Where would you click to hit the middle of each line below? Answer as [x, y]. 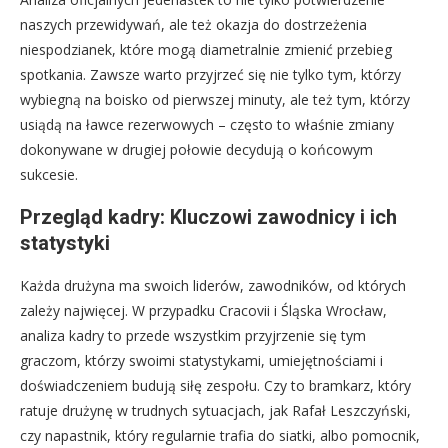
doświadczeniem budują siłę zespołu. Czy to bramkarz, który [215, 386]
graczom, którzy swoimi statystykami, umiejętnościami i [201, 361]
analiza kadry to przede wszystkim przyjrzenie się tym [193, 336]
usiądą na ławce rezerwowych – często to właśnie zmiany [207, 125]
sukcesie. [49, 175]
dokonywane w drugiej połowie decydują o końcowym [196, 150]
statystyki [65, 243]
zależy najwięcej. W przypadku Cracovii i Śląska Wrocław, [203, 311]
